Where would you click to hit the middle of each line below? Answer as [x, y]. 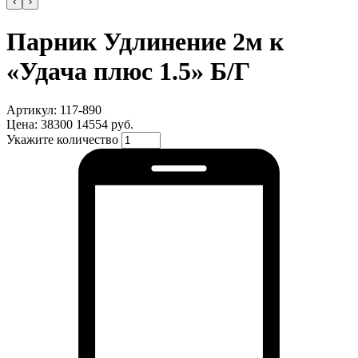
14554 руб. [105, 125]
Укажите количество [64, 140]
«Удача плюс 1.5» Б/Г [128, 71]
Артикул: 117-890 [54, 110]
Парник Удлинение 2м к [145, 41]
